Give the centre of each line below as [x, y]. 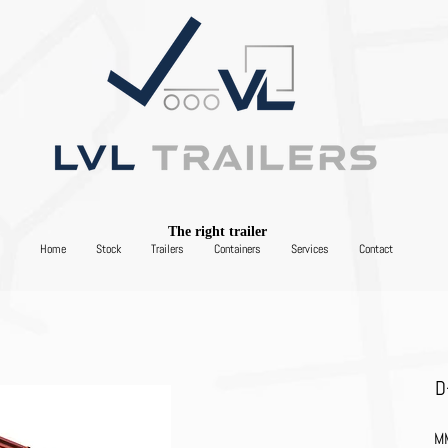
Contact [376, 249]
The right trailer [219, 231]
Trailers [167, 249]
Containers [237, 249]
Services [310, 249]
